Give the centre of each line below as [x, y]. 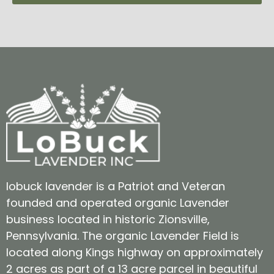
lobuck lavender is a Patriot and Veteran [116, 187]
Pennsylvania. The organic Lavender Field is [123, 236]
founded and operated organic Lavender [118, 203]
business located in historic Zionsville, [108, 220]
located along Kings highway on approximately [135, 253]
